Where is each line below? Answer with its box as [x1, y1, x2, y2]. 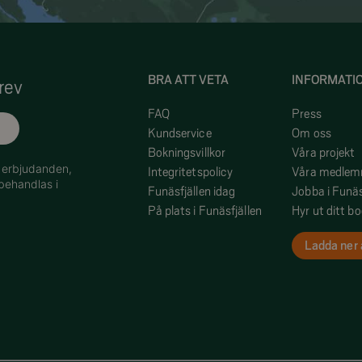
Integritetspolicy [147, 165, 234, 179]
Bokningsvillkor [147, 145, 226, 160]
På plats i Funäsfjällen [147, 204, 262, 218]
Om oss [292, 126, 331, 141]
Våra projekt [292, 145, 356, 160]
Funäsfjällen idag [147, 184, 236, 199]
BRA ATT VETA [147, 73, 229, 87]
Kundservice [147, 126, 212, 141]
